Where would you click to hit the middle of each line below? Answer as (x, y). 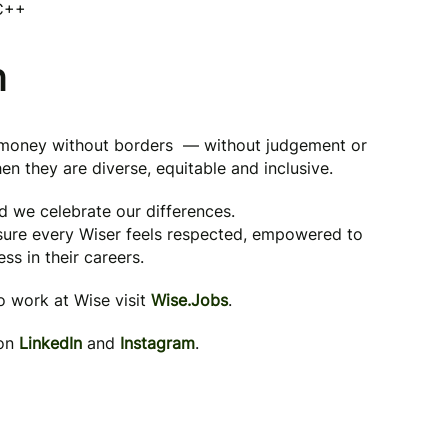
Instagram (157, 343)
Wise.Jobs (189, 300)
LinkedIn (50, 343)
